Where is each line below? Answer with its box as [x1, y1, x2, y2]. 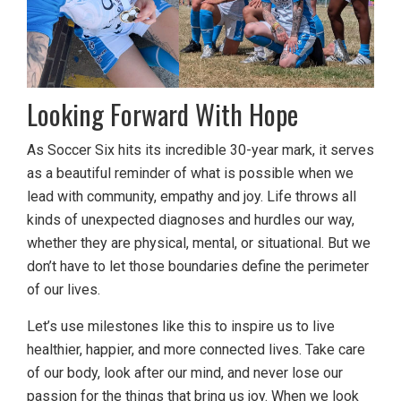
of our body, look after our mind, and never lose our [27, 363, 343, 381]
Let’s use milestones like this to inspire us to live [27, 317, 335, 335]
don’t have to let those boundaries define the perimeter [27, 257, 369, 275]
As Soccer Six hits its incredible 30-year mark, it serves [27, 141, 374, 158]
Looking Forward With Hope [27, 93, 298, 134]
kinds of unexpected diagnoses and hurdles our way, [27, 210, 354, 228]
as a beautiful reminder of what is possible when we [27, 164, 354, 182]
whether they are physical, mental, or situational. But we [27, 234, 371, 252]
